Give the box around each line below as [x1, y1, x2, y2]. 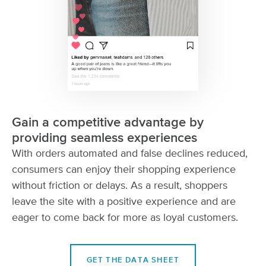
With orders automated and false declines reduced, [12, 148, 248, 160]
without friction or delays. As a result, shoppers [12, 180, 227, 192]
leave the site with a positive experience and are [12, 197, 236, 208]
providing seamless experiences [12, 132, 197, 145]
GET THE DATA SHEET [86, 256, 180, 265]
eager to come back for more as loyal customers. [12, 213, 238, 224]
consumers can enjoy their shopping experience [12, 164, 236, 176]
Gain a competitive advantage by [12, 116, 204, 130]
